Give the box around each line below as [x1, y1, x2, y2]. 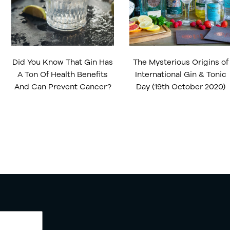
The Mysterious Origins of [133, 57, 228, 66]
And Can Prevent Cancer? [14, 82, 111, 91]
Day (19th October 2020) [136, 82, 225, 91]
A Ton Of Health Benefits [17, 69, 108, 79]
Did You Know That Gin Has [12, 57, 113, 66]
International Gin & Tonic [135, 69, 226, 79]
